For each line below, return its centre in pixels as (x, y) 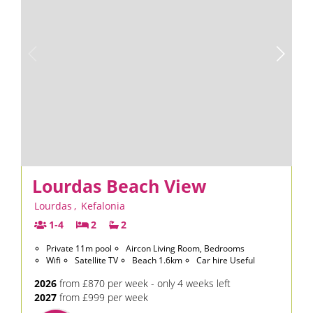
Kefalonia (103, 206)
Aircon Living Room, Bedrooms (185, 248)
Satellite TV (96, 260)
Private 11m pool (79, 248)
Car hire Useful (226, 260)
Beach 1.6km (157, 260)
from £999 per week (102, 297)
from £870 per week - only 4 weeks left (144, 283)
